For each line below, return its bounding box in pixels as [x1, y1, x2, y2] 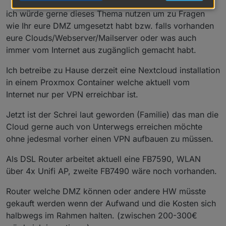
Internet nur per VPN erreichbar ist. [6, 89, 138, 99]
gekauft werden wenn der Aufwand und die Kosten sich [6, 198, 216, 208]
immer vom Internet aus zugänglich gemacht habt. [6, 44, 196, 55]
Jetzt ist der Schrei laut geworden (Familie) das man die [6, 109, 218, 120]
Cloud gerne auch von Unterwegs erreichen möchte [6, 121, 202, 132]
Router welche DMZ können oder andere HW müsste [6, 186, 206, 196]
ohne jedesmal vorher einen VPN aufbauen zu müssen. [6, 133, 213, 144]
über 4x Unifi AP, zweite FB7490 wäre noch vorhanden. [6, 165, 217, 176]
